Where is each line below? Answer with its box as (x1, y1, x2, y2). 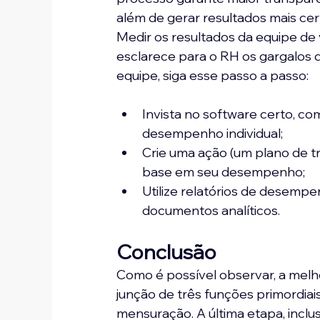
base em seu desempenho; (142, 164, 306, 181)
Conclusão (116, 239, 217, 265)
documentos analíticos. (142, 202, 281, 219)
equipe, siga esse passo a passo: (116, 67, 309, 84)
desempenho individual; (142, 125, 284, 142)
